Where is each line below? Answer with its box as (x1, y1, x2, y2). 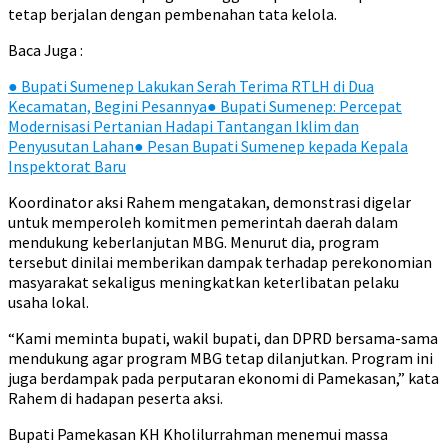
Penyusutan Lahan (8, 136, 134, 156)
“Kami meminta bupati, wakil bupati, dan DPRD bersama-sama (8, 328, 438, 348)
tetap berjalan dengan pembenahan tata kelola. (8, 4, 337, 24)
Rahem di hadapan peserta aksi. (8, 388, 223, 408)
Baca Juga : (8, 40, 83, 60)
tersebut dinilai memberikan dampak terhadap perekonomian (8, 252, 432, 272)
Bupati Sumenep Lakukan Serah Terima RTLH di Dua (18, 76, 374, 96)
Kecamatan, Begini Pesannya (8, 96, 207, 116)
